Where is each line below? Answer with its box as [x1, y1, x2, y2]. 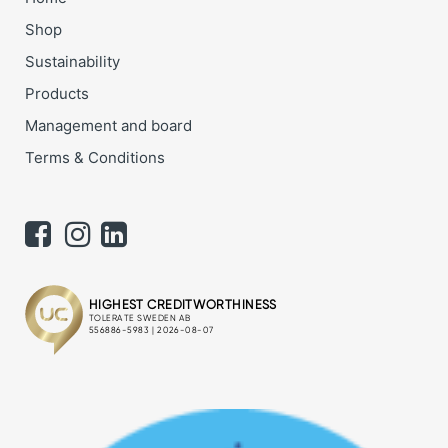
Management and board [25, 116, 192, 136]
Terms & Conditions [25, 148, 165, 168]
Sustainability [25, 52, 120, 72]
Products [25, 84, 89, 104]
